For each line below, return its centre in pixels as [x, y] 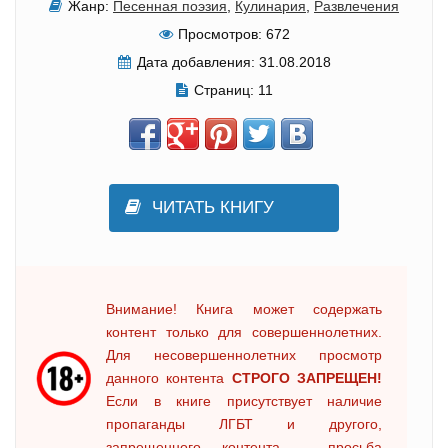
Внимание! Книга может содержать [244, 308]
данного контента [169, 377]
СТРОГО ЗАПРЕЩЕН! [307, 377]
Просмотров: [219, 33]
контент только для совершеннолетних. [244, 331]
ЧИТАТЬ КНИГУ [213, 207]
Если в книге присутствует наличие [244, 400]
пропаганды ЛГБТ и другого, [244, 423]
